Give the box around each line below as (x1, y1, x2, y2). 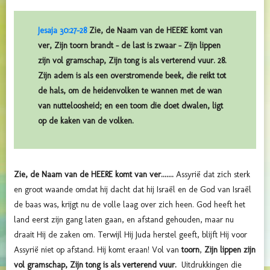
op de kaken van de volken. (38, 116, 134, 127)
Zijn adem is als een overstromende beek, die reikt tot (38, 71, 226, 81)
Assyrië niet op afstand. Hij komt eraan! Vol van (14, 245, 181, 256)
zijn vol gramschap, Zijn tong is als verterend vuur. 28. (38, 55, 227, 66)
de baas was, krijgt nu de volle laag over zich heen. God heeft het (14, 199, 245, 210)
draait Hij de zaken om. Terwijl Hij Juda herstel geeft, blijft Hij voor (14, 230, 247, 240)
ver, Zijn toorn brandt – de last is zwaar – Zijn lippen (38, 40, 221, 51)
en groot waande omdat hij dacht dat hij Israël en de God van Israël (14, 184, 251, 195)
